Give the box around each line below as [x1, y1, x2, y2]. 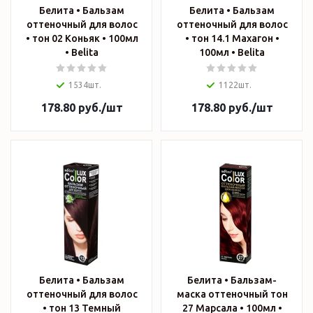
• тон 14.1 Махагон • [184, 33, 279, 45]
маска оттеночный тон [176, 289, 288, 300]
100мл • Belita [238, 47, 265, 59]
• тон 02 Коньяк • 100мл [25, 33, 138, 45]
